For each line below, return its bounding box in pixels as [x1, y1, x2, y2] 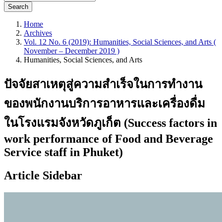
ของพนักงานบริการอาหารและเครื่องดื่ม [4, 97, 205, 110]
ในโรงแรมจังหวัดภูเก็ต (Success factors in [4, 116, 217, 129]
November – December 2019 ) [24, 47, 119, 55]
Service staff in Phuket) [4, 145, 123, 159]
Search [8, 3, 28, 10]
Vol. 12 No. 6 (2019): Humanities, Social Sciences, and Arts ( [24, 38, 216, 46]
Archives [24, 29, 52, 37]
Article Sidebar [4, 168, 82, 182]
